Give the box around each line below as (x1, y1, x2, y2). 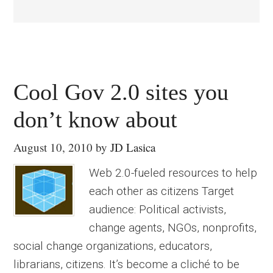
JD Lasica (110, 140, 156, 155)
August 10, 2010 (13, 140, 93, 155)
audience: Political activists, (89, 202, 227, 216)
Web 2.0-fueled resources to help (89, 166, 258, 180)
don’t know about (13, 107, 178, 132)
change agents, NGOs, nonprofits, (89, 221, 257, 235)
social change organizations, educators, (13, 239, 213, 253)
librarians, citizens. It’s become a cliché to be (13, 257, 240, 271)
